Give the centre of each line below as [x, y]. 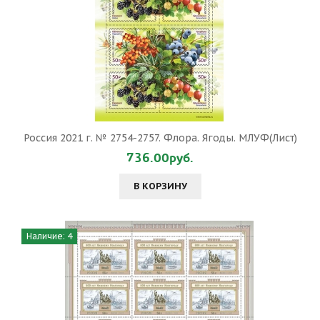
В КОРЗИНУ [160, 186]
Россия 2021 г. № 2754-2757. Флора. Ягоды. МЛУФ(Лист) [160, 138]
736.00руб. [160, 158]
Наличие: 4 [49, 236]
